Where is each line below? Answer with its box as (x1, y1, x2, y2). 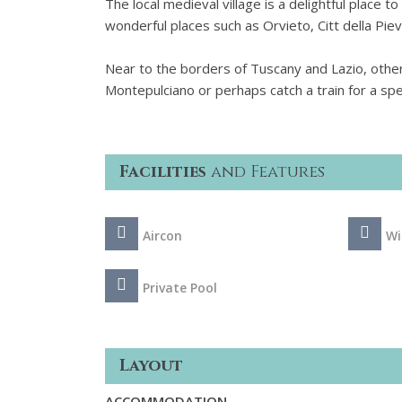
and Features (206, 160, 325, 183)
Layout (119, 354, 183, 377)
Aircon (143, 226, 182, 244)
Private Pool (143, 278, 217, 296)
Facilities (119, 160, 206, 183)
